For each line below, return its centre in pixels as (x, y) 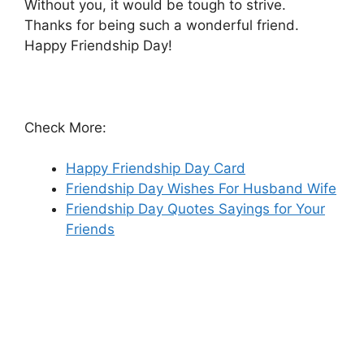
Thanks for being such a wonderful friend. (162, 25)
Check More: (65, 127)
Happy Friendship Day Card (156, 169)
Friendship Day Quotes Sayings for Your (195, 209)
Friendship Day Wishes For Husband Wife (201, 189)
